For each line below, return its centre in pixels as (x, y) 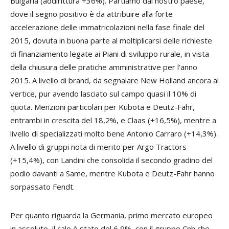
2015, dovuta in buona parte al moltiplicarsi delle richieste (111, 41)
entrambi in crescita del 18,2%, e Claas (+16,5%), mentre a (113, 120)
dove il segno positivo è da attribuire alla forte (91, 14)
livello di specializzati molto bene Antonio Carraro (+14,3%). (114, 134)
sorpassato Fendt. (42, 187)
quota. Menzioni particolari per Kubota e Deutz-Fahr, (102, 107)
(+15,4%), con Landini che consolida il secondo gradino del (111, 160)
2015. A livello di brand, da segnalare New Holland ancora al (114, 81)
